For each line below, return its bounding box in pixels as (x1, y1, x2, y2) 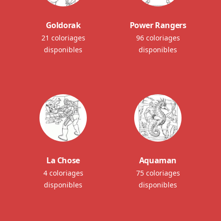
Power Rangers (129, 20, 186, 31)
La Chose (46, 155, 80, 166)
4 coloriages (43, 168, 83, 178)
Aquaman (139, 155, 177, 166)
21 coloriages (41, 33, 85, 43)
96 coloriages (136, 33, 180, 43)
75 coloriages (136, 168, 180, 178)
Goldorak (45, 20, 81, 31)
